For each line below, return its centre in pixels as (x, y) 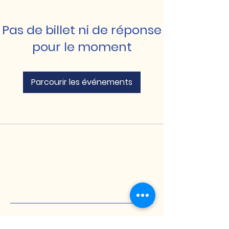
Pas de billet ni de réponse (82, 30)
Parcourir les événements (82, 82)
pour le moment (82, 47)
